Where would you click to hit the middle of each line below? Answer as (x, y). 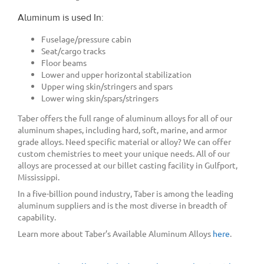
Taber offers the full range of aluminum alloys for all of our (125, 118)
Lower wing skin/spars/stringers (100, 98)
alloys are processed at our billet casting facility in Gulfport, (128, 165)
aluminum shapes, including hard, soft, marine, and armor (122, 130)
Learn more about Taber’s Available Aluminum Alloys (115, 234)
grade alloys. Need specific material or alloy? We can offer (124, 142)
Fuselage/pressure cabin (86, 39)
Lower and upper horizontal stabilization (116, 75)
